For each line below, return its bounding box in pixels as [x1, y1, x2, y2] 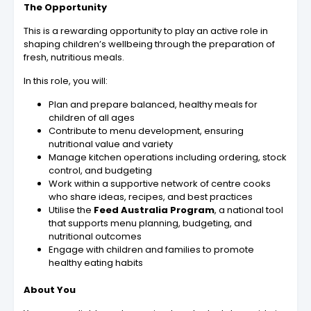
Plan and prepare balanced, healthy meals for [49, 98, 258, 112]
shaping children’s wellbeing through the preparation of [24, 37, 275, 51]
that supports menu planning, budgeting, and [49, 217, 252, 230]
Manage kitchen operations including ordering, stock [49, 151, 287, 165]
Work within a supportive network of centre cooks [49, 177, 271, 191]
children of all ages [49, 111, 135, 125]
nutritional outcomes [49, 230, 142, 244]
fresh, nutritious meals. [24, 51, 124, 65]
